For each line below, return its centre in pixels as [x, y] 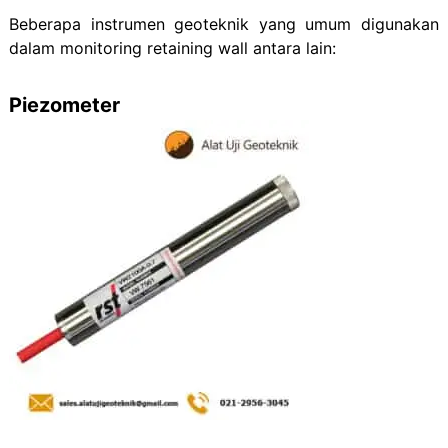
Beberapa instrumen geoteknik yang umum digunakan [224, 24]
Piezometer [64, 105]
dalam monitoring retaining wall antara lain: [172, 48]
